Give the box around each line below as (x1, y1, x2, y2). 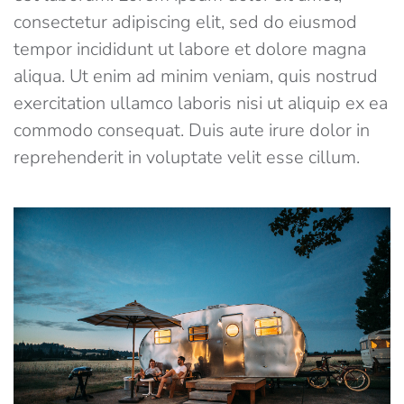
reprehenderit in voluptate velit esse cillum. (14, 145, 360, 170)
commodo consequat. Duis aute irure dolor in (14, 118, 370, 143)
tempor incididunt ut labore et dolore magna (14, 37, 366, 62)
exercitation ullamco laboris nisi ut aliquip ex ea (14, 91, 388, 116)
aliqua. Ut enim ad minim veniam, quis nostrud (14, 64, 378, 89)
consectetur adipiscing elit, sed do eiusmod (14, 10, 357, 35)
